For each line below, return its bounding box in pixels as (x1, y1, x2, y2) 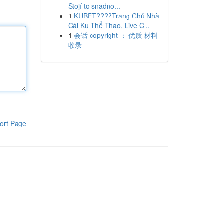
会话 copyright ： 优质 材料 (73, 30, 158, 40)
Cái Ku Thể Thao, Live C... (68, 20, 150, 30)
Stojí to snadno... (68, 1, 120, 11)
